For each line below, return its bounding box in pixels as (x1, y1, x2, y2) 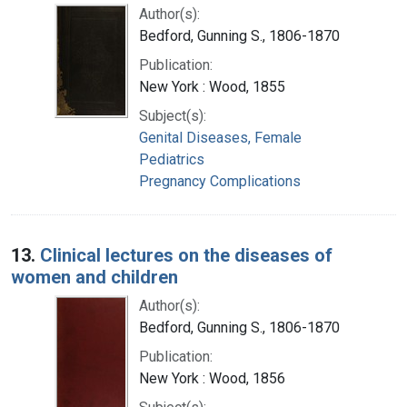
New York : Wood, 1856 (139, 369, 285, 387)
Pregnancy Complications (139, 172, 301, 190)
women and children (11, 265, 178, 288)
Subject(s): (139, 106, 206, 124)
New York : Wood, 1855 (139, 77, 285, 95)
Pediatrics (139, 150, 204, 168)
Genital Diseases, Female (139, 128, 302, 146)
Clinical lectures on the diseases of (40, 243, 333, 266)
